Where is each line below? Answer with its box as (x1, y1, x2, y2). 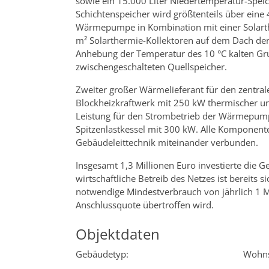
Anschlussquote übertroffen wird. (76, 198, 214, 211)
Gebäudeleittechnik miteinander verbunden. (76, 136, 258, 148)
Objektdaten (76, 223, 160, 244)
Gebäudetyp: (76, 247, 128, 260)
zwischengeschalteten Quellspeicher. (76, 60, 227, 73)
